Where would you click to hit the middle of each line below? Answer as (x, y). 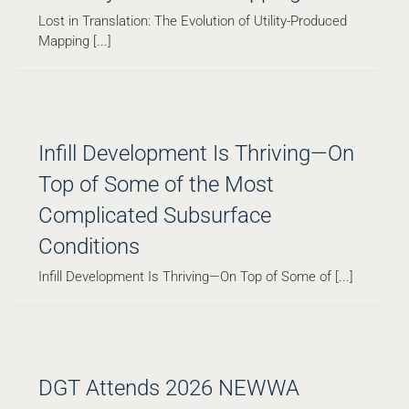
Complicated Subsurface (155, 216)
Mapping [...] (75, 42)
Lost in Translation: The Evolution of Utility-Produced (193, 21)
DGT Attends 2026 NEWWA (169, 388)
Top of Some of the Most (156, 185)
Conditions (89, 247)
